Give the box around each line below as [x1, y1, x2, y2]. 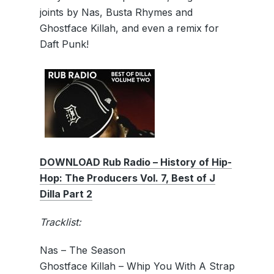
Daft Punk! [39, 38, 89, 50]
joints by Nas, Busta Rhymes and [39, 6, 193, 18]
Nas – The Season [39, 244, 125, 256]
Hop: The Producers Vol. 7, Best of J [39, 172, 215, 184]
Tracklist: [39, 216, 81, 228]
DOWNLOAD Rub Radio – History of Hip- [39, 156, 232, 168]
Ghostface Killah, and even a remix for [39, 22, 219, 34]
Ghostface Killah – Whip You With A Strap [39, 260, 235, 272]
